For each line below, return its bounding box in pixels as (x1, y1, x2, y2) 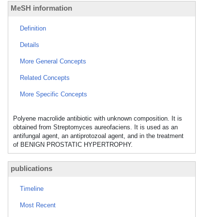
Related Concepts (20, 74, 70, 81)
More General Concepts (20, 58, 86, 65)
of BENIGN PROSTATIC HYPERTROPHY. (13, 141, 133, 148)
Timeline (20, 185, 44, 192)
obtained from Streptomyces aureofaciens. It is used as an (13, 124, 178, 131)
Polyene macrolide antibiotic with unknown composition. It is (13, 115, 182, 122)
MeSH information (11, 4, 72, 12)
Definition (20, 25, 46, 32)
